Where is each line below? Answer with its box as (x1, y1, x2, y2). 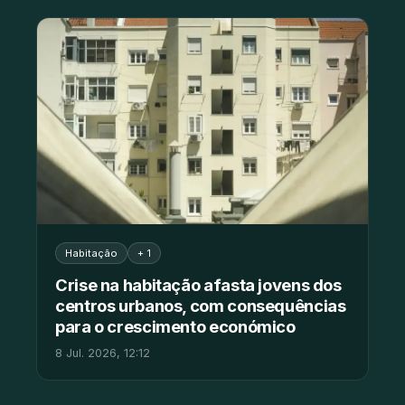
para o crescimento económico (55, 316, 296, 337)
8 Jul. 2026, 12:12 (55, 346, 150, 361)
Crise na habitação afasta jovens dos (55, 275, 342, 296)
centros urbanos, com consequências (55, 296, 346, 316)
